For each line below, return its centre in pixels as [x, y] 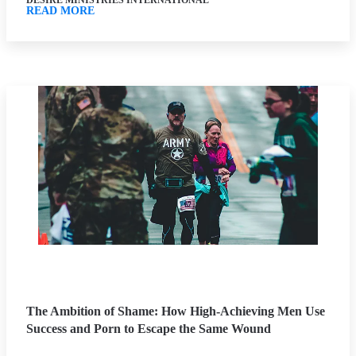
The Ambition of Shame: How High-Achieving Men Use [176, 311]
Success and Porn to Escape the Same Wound [149, 328]
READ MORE [60, 11]
